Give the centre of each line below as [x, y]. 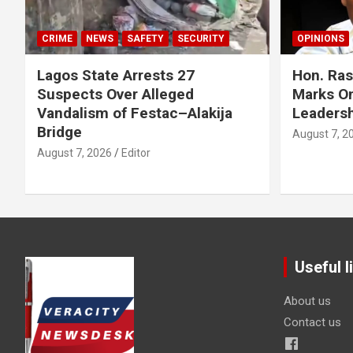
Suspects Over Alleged [115, 94]
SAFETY [145, 38]
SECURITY [201, 38]
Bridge [59, 132]
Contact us [312, 322]
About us [307, 301]
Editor [136, 152]
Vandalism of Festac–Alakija [135, 113]
